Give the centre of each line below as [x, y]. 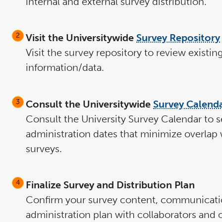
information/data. [65, 68]
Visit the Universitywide [81, 38]
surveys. [44, 148]
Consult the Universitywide [89, 104]
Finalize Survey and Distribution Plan [110, 185]
